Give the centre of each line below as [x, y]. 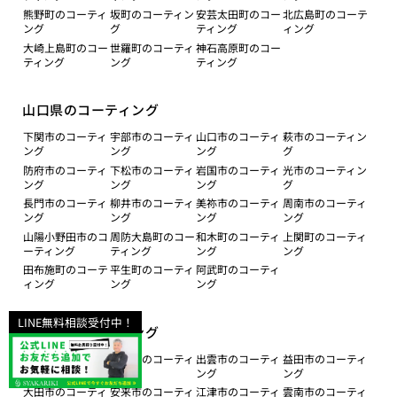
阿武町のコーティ [238, 269]
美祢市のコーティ [238, 203]
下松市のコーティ [152, 169]
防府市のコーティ [65, 169]
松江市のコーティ [65, 358]
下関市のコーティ [65, 136]
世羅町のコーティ [152, 47]
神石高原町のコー [238, 47]
